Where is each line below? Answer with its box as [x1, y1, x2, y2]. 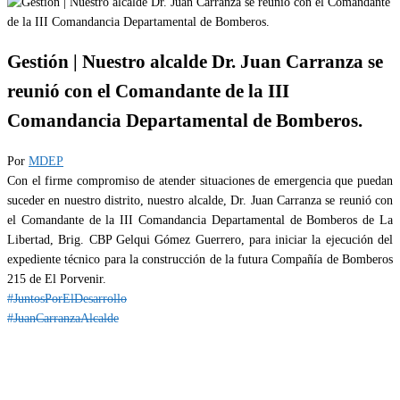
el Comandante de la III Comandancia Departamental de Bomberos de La [7, 212, 393, 227]
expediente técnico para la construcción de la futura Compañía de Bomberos [7, 252, 393, 266]
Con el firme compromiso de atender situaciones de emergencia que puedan [7, 173, 393, 187]
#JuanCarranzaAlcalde [7, 311, 119, 325]
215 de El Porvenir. [7, 271, 106, 286]
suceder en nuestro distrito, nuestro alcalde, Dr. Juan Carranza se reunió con [7, 193, 393, 207]
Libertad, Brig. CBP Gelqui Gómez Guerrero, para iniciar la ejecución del [7, 232, 393, 246]
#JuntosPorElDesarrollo [7, 291, 127, 305]
